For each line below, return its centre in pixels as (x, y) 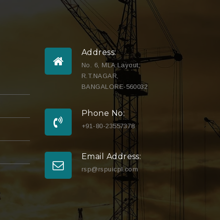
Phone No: (103, 113)
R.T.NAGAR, (100, 76)
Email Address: (111, 157)
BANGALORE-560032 (115, 87)
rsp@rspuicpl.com (110, 169)
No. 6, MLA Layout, (111, 65)
